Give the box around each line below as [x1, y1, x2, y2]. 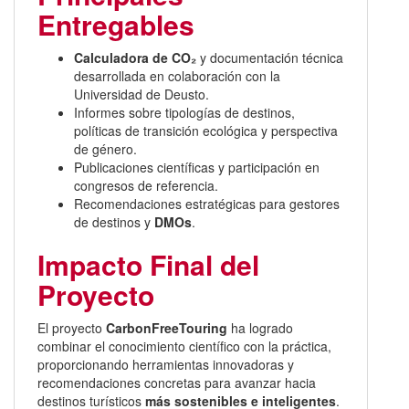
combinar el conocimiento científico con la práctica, [37, 337, 331, 356]
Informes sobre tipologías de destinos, [74, 103, 295, 122]
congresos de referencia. [74, 176, 218, 195]
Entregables [37, 5, 194, 45]
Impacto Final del [37, 245, 259, 285]
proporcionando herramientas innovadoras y [37, 355, 294, 374]
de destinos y [74, 213, 154, 232]
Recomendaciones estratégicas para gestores [74, 194, 340, 214]
